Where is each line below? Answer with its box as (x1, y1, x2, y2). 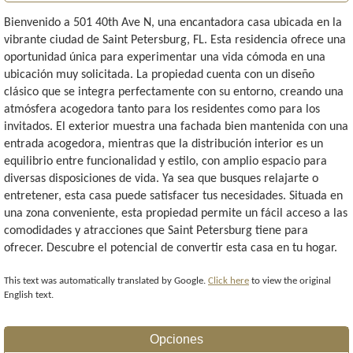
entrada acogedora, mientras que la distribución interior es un (4, 138, 323, 151)
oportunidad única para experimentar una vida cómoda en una (4, 51, 325, 65)
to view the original (249, 276, 331, 287)
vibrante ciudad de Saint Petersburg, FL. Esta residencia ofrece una (4, 34, 346, 47)
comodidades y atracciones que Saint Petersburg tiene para (4, 225, 308, 238)
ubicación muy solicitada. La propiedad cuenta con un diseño (4, 69, 314, 82)
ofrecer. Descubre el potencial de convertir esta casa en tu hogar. (4, 242, 337, 255)
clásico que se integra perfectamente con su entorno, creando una (4, 86, 344, 99)
